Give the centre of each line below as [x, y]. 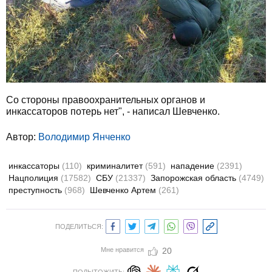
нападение [194, 165]
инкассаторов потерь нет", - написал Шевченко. [113, 111]
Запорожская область [195, 178]
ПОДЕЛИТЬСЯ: [79, 226]
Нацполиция [35, 178]
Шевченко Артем [124, 190]
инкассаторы [35, 165]
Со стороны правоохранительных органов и [106, 100]
